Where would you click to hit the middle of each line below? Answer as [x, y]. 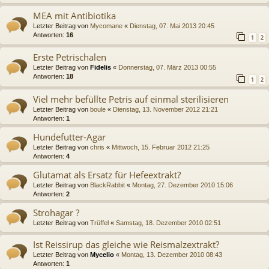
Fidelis [101, 68]
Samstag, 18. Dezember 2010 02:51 [168, 222]
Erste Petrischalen [70, 57]
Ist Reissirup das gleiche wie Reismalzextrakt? [126, 244]
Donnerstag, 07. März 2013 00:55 [167, 68]
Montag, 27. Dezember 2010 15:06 [183, 185]
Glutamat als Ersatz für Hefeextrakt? [107, 174]
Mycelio [102, 254]
